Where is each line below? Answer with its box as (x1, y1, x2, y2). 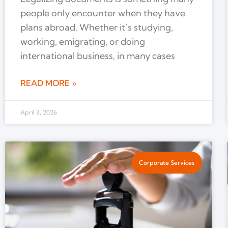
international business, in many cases (20, 50, 175, 62)
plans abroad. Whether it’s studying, (20, 21, 173, 34)
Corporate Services (139, 158, 195, 166)
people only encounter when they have (20, 7, 185, 19)
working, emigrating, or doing (20, 36, 145, 48)
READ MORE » (20, 78, 76, 89)
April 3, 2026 (20, 108, 57, 117)
